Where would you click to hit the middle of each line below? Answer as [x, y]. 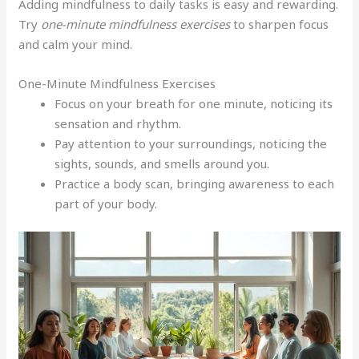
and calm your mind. [76, 44]
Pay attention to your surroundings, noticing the [191, 143]
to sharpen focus [280, 24]
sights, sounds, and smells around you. [162, 163]
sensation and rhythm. [118, 123]
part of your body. [106, 203]
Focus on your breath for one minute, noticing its [194, 103]
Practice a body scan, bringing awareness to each [195, 183]
